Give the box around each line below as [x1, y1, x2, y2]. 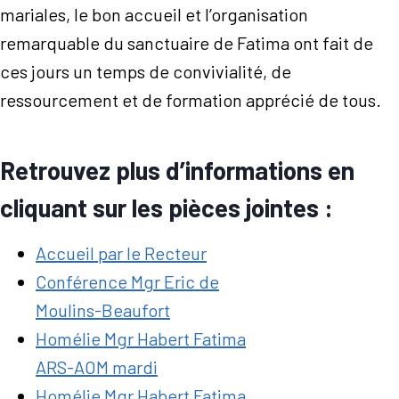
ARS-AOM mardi [36, 356, 158, 378]
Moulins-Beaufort [36, 299, 170, 321]
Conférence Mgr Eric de [36, 271, 219, 292]
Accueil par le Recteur [36, 242, 207, 264]
